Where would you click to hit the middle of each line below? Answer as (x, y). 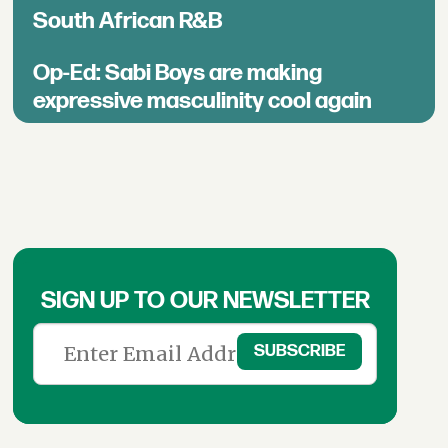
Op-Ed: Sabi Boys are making (178, 72)
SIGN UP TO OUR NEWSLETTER (205, 300)
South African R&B (128, 20)
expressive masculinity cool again (203, 100)
